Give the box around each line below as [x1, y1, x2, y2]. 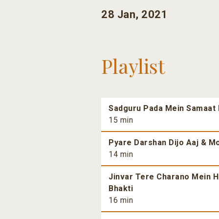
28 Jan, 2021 [101, 8, 168, 21]
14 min [109, 150, 133, 159]
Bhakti [109, 184, 133, 194]
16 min [109, 196, 133, 205]
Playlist [101, 53, 165, 79]
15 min [109, 115, 133, 125]
